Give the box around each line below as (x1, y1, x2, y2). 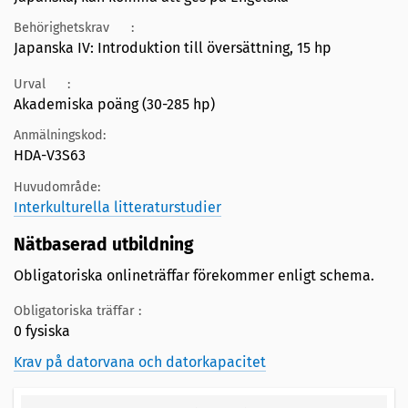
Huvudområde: (14, 178, 100, 195)
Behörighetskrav (14, 20, 109, 36)
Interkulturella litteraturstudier (14, 198, 221, 216)
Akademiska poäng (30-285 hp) (14, 95, 215, 113)
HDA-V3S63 (14, 147, 86, 165)
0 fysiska (14, 321, 70, 340)
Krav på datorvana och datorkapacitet (14, 352, 266, 371)
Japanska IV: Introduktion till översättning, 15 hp (14, 39, 331, 57)
